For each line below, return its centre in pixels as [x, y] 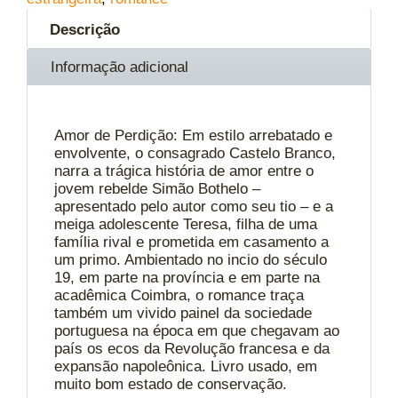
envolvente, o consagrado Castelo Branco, [195, 153]
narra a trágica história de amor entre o [184, 171]
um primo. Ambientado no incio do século [191, 259]
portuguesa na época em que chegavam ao [197, 330]
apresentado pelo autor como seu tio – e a [194, 206]
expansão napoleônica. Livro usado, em [186, 366]
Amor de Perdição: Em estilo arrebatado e [193, 135]
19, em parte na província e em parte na [187, 277]
